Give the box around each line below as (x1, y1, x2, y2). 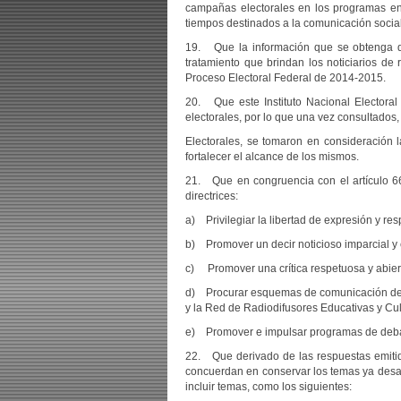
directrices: (185, 190, 238, 202)
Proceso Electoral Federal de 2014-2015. (185, 72, 386, 84)
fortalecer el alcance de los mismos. (185, 150, 359, 163)
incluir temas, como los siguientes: (185, 380, 352, 393)
